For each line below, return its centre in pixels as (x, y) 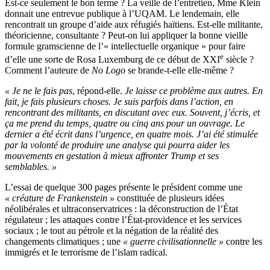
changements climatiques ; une (64, 242)
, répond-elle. (99, 91)
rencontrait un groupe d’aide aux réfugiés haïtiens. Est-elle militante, (134, 25)
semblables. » (31, 167)
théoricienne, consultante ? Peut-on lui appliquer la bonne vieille (126, 36)
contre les (243, 242)
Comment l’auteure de (48, 71)
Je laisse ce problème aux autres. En (194, 91)
